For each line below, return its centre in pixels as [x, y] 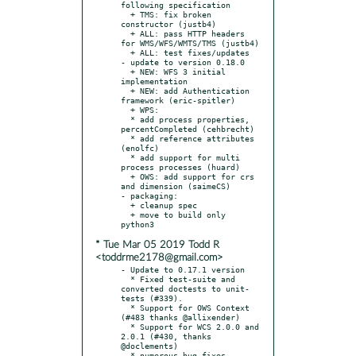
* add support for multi [126, 157]
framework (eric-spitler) [178, 100]
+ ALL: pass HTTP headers [126, 33]
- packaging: [149, 195]
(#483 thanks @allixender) [180, 317]
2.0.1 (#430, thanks [166, 336]
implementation [154, 81]
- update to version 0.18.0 [183, 62]
